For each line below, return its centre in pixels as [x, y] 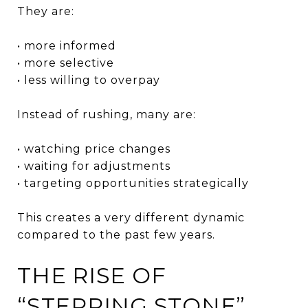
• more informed [67, 45]
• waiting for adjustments [94, 166]
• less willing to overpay [89, 80]
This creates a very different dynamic [131, 217]
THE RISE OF [92, 275]
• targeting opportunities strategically [133, 183]
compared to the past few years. [116, 234]
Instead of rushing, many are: [107, 114]
